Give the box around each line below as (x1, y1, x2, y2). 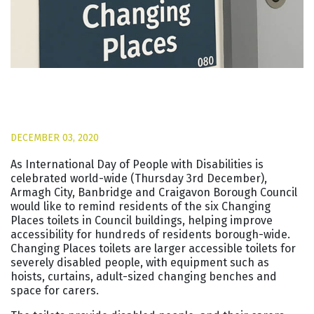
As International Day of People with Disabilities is (11, 156, 264, 172)
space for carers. (11, 282, 99, 299)
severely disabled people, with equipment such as (11, 254, 269, 271)
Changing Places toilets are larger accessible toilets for (11, 240, 296, 257)
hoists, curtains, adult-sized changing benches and (11, 268, 277, 285)
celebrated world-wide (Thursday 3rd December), (11, 170, 267, 186)
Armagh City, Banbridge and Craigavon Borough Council (11, 184, 297, 200)
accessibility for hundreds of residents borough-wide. (11, 226, 290, 243)
